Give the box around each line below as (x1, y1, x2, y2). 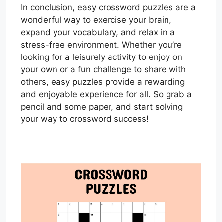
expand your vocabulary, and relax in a (21, 27, 175, 38)
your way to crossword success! (21, 114, 149, 124)
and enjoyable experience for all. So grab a (21, 89, 192, 100)
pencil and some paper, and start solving (21, 102, 183, 112)
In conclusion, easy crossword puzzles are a (21, 2, 196, 13)
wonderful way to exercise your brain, (21, 15, 171, 25)
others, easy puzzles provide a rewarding (21, 77, 185, 87)
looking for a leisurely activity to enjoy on (21, 52, 182, 62)
